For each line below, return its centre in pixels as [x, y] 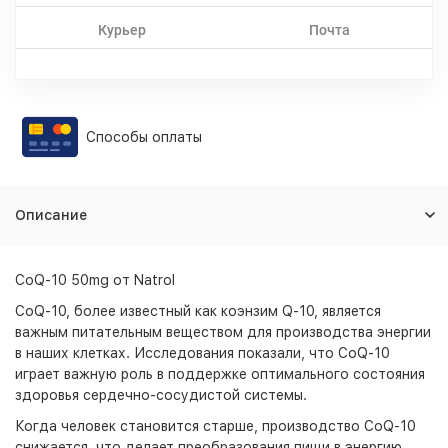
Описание [51, 215]
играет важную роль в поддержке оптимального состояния [220, 374]
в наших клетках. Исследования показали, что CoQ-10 [202, 353]
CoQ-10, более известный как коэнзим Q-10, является [198, 311]
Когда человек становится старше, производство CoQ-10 [215, 426]
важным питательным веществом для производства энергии [223, 332]
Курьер [121, 30]
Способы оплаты [144, 137]
